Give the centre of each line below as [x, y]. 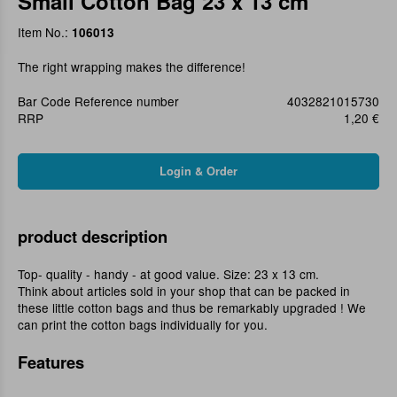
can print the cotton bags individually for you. [143, 325]
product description [93, 237]
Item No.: [45, 32]
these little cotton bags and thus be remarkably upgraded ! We [192, 308]
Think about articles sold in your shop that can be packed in [184, 291]
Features [51, 362]
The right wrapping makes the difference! [132, 67]
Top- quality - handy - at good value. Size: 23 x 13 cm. [168, 274]
